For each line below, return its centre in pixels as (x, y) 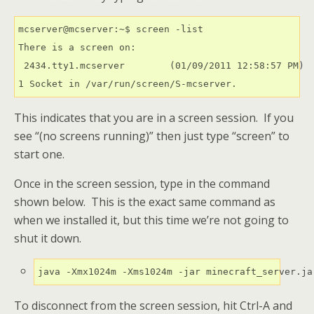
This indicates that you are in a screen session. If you (154, 117)
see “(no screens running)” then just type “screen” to (152, 136)
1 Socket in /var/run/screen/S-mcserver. (128, 83)
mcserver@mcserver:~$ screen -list (111, 29)
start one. (39, 154)
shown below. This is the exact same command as (145, 202)
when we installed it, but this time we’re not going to (151, 220)
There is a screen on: (77, 47)
